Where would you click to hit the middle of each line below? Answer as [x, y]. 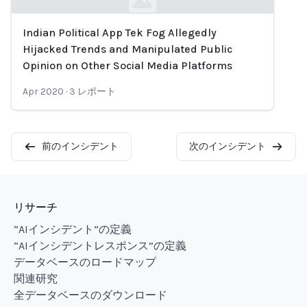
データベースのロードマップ [85, 262]
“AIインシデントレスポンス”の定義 [100, 246]
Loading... [34, 44]
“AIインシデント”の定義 [73, 229]
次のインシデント [227, 146]
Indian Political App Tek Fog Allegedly [120, 33]
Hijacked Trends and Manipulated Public [127, 49]
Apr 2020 [43, 91]
